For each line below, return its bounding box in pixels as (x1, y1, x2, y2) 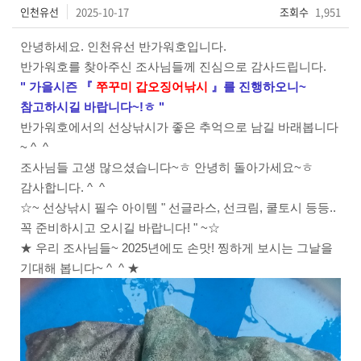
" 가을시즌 (20, 80, 81, 93)
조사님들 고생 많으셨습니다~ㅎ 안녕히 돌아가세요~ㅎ (20, 160, 313, 174)
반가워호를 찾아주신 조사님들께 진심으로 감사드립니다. (20, 60, 326, 73)
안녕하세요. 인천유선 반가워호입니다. (20, 39, 226, 53)
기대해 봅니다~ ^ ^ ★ (20, 261, 139, 275)
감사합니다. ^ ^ (20, 180, 105, 194)
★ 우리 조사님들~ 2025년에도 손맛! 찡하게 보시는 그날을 (20, 241, 333, 255)
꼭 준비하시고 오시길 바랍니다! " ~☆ (20, 221, 220, 234)
